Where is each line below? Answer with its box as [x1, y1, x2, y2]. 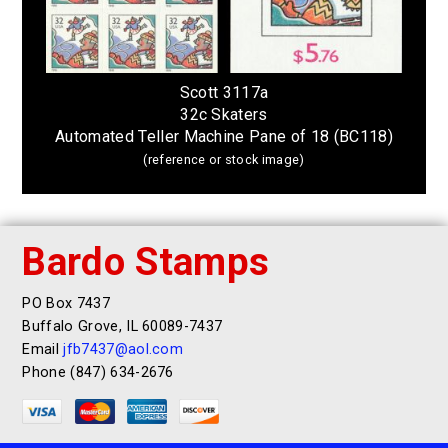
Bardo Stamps [22, 238, 270, 284]
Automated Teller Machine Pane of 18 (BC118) [55, 127, 393, 147]
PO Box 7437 [22, 295, 110, 313]
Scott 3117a [179, 83, 269, 103]
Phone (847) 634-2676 [22, 364, 174, 382]
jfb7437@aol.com [63, 341, 184, 359]
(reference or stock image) [143, 152, 305, 168]
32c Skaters [180, 105, 268, 125]
